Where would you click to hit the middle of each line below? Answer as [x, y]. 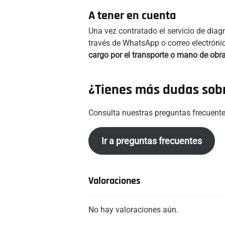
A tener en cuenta [132, 15]
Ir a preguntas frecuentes [151, 141]
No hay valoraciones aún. [133, 209]
